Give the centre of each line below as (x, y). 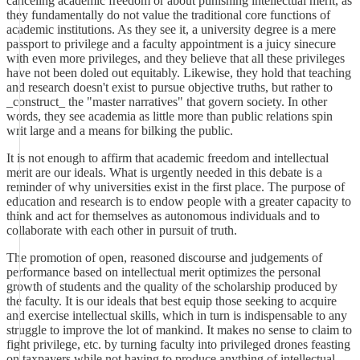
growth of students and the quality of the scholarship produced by (172, 286)
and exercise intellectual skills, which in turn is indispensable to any (177, 315)
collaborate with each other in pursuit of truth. (122, 230)
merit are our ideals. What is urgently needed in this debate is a (164, 172)
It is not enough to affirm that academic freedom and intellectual (168, 158)
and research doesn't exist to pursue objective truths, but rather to (170, 87)
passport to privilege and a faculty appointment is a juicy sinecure (171, 44)
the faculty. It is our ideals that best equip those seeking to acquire (172, 301)
